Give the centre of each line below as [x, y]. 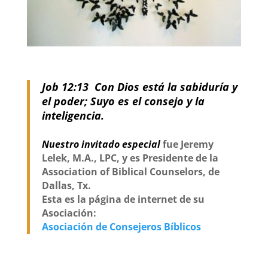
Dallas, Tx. [66, 186]
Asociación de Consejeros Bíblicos [121, 227]
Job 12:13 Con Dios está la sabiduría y [139, 87]
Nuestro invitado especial [102, 144]
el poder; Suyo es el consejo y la [123, 101]
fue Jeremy [188, 144]
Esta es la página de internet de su [123, 200]
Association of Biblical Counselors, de [130, 172]
